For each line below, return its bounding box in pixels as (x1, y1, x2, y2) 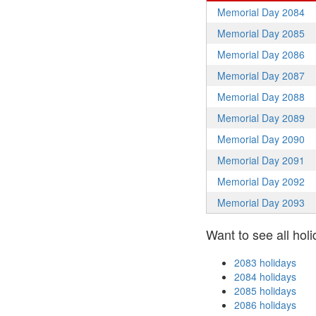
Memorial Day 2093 (217, 195, 305, 209)
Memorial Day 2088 (217, 90, 305, 104)
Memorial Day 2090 (217, 132, 305, 146)
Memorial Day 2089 (217, 111, 305, 125)
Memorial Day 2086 (217, 47, 305, 61)
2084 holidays (234, 269, 296, 284)
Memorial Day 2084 (217, 5, 305, 19)
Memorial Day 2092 (217, 174, 305, 188)
